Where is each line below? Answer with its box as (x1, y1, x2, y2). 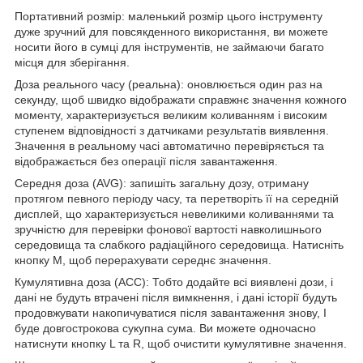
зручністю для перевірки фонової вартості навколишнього (15, 223, 322, 237)
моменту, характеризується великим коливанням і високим (15, 109, 327, 122)
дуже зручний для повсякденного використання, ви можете (15, 25, 328, 39)
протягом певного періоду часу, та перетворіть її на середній (15, 192, 339, 206)
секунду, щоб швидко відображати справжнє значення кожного (15, 93, 347, 107)
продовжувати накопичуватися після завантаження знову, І (15, 306, 327, 320)
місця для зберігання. (15, 56, 130, 70)
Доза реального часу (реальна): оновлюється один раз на (15, 78, 322, 92)
